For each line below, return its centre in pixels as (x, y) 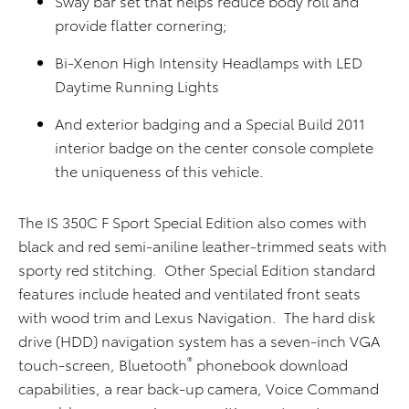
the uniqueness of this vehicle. (159, 170)
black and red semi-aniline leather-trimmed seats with (203, 245)
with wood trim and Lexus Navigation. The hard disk (197, 316)
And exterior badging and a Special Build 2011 (210, 123)
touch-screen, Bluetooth (103, 364)
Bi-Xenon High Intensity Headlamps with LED (209, 62)
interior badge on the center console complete (214, 147)
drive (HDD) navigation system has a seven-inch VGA (199, 340)
